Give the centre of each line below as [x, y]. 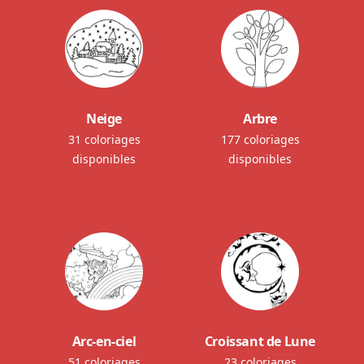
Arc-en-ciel [104, 341]
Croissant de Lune [260, 341]
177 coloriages [260, 139]
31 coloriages [104, 139]
